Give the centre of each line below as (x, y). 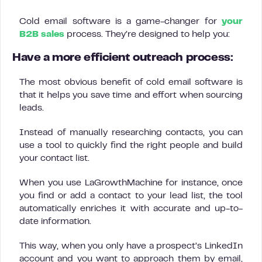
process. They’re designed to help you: (147, 34)
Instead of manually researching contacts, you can (131, 132)
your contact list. (54, 158)
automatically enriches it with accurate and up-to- (131, 208)
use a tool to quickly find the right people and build (131, 145)
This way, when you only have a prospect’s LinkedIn (131, 246)
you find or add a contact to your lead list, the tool (131, 196)
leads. (32, 108)
